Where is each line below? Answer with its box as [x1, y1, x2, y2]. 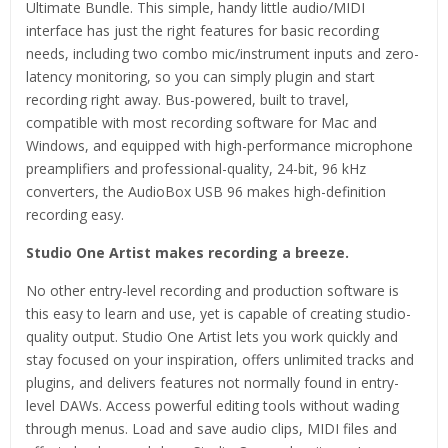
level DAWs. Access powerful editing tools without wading [26, 395, 399, 415]
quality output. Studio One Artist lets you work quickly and [26, 326, 398, 346]
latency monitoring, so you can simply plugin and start [26, 66, 375, 86]
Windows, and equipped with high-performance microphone [26, 135, 413, 155]
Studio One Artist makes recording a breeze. [26, 242, 349, 262]
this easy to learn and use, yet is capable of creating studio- [26, 303, 411, 323]
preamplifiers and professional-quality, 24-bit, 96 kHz [26, 158, 366, 178]
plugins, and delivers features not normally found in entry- [26, 372, 399, 392]
